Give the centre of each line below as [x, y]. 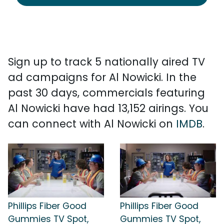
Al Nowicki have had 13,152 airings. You [108, 108]
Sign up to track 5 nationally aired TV [106, 62]
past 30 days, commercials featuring [106, 93]
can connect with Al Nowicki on [92, 124]
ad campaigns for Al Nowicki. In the [102, 77]
